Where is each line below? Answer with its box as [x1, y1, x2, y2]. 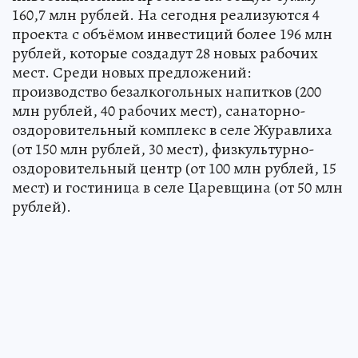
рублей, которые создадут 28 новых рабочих [12, 42, 318, 64]
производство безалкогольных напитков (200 [12, 81, 321, 102]
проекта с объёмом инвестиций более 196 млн [12, 23, 332, 45]
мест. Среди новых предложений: [12, 62, 251, 83]
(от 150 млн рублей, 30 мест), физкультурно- [12, 138, 315, 160]
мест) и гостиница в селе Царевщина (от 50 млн [12, 177, 343, 198]
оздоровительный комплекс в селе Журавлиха [12, 119, 332, 141]
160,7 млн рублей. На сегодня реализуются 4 [12, 4, 320, 26]
